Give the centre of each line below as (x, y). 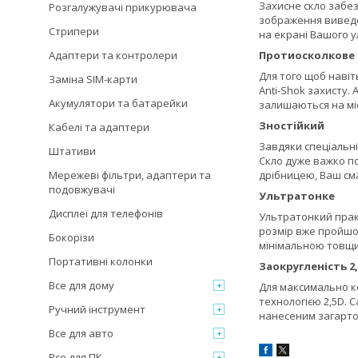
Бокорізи (72, 237)
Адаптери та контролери (113, 55)
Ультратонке (297, 196)
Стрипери (74, 31)
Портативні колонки (101, 261)
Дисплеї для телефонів (106, 213)
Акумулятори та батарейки (118, 103)
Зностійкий (292, 125)
